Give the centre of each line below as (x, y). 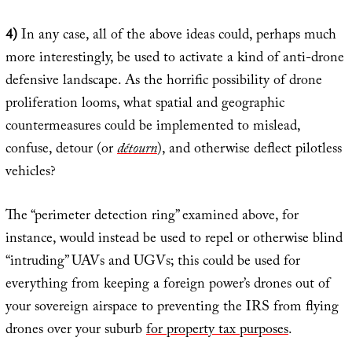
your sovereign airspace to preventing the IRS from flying (172, 309)
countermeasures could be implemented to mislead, (152, 128)
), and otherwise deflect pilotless (249, 151)
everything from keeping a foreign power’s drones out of (167, 286)
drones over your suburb (75, 332)
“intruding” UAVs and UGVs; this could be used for (152, 263)
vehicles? (30, 174)
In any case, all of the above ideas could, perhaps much (176, 37)
